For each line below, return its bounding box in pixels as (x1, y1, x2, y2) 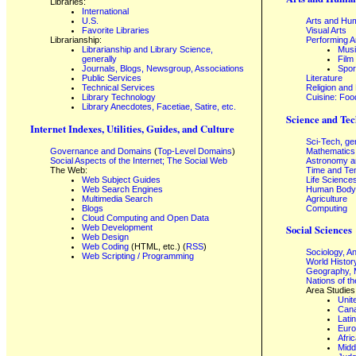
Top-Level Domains (157, 145, 232, 156)
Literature (306, 73, 342, 83)
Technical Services (82, 83, 155, 93)
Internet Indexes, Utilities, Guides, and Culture (30, 121, 234, 136)
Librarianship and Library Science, (82, 44, 213, 55)
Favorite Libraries (82, 25, 149, 36)
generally (82, 54, 117, 64)
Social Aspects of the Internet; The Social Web (50, 155, 227, 165)
